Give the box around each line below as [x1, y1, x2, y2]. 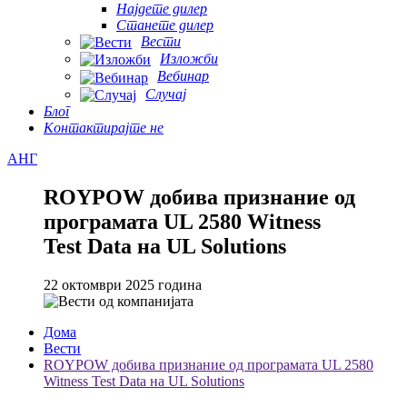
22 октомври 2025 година [44, 276, 202, 293]
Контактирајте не [44, 119, 164, 135]
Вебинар [157, 68, 209, 84]
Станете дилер [116, 16, 213, 33]
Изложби [160, 50, 218, 66]
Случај [145, 85, 186, 102]
